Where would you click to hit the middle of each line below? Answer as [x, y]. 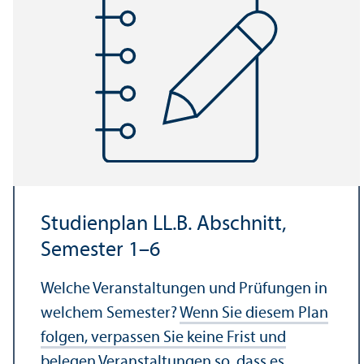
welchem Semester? [110, 313]
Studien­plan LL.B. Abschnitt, [163, 224]
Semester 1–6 [100, 250]
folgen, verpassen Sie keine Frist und [163, 338]
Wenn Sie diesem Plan [254, 313]
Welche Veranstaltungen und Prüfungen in [184, 289]
